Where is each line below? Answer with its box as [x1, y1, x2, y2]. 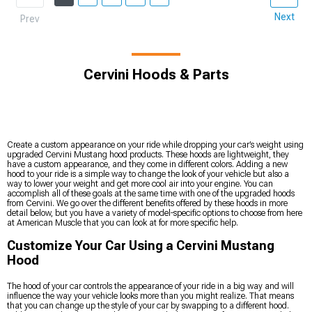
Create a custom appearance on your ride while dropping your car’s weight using [7, 139, 304, 150]
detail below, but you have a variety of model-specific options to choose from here [7, 208, 302, 218]
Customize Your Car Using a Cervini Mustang [7, 237, 274, 253]
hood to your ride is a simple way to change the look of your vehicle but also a [7, 169, 289, 179]
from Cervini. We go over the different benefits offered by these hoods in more [7, 198, 288, 208]
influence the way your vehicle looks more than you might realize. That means [7, 290, 294, 301]
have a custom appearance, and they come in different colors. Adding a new [7, 159, 288, 169]
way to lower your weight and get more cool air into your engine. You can [7, 178, 273, 189]
